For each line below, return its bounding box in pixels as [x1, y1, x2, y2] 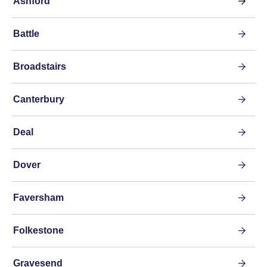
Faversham [13, 193, 64, 203]
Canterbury [13, 94, 64, 105]
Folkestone [13, 225, 64, 236]
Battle [13, 29, 39, 39]
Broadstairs [13, 61, 66, 72]
